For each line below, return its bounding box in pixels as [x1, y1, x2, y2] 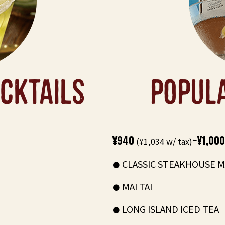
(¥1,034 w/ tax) [134, 135, 192, 147]
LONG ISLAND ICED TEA [122, 202, 219, 215]
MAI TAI [122, 180, 152, 193]
